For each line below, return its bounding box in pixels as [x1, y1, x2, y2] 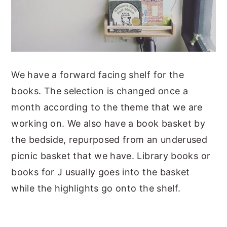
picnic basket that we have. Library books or [11, 150, 211, 161]
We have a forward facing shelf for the [11, 69, 184, 80]
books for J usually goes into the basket [11, 166, 190, 177]
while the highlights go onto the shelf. [11, 182, 181, 194]
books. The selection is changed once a [11, 85, 188, 96]
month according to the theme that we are [11, 101, 203, 112]
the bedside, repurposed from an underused [11, 134, 208, 145]
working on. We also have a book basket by [11, 118, 206, 129]
